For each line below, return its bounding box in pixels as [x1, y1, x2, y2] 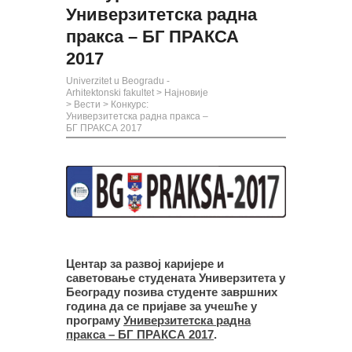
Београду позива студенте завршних [66, 284, 277, 299]
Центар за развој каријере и [66, 256, 224, 270]
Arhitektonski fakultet [66, 87, 154, 98]
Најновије [164, 87, 208, 98]
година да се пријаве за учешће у [66, 299, 257, 313]
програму [66, 313, 123, 327]
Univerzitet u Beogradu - [66, 75, 170, 86]
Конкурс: [111, 99, 148, 110]
